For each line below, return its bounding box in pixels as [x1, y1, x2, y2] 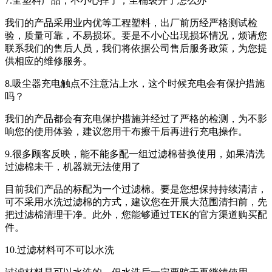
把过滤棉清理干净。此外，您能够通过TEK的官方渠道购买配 [5, 209, 267, 220]
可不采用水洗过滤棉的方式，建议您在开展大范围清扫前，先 [5, 196, 267, 207]
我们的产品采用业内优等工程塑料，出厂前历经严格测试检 [5, 17, 257, 28]
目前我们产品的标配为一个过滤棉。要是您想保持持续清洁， [5, 183, 267, 194]
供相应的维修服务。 [5, 55, 92, 66]
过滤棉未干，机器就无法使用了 [5, 161, 141, 172]
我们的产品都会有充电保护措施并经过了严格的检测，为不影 [5, 113, 267, 124]
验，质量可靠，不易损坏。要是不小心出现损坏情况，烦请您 [5, 30, 267, 41]
